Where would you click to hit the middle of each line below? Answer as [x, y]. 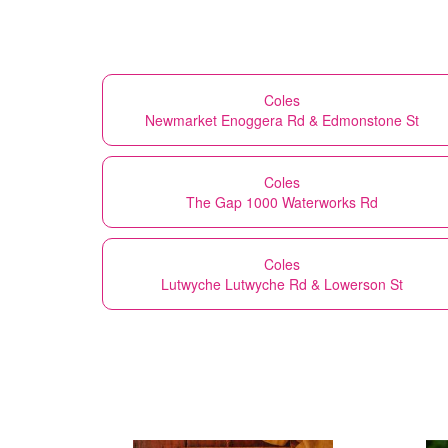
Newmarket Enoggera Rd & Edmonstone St [282, 119]
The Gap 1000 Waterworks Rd [282, 201]
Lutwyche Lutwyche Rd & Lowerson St [282, 283]
